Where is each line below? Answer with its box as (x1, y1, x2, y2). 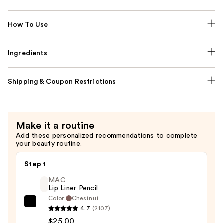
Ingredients (8, 49, 47, 57)
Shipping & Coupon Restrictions (8, 78, 116, 85)
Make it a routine (16, 120, 95, 131)
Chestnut (71, 195, 99, 201)
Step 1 (24, 160, 46, 168)
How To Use (8, 21, 48, 28)
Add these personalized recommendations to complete (16, 132, 198, 139)
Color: (48, 195, 66, 201)
